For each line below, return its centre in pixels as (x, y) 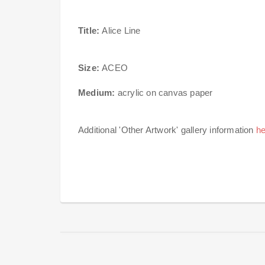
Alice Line (120, 30)
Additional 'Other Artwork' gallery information (167, 130)
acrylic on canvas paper (165, 92)
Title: (89, 30)
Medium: (98, 92)
